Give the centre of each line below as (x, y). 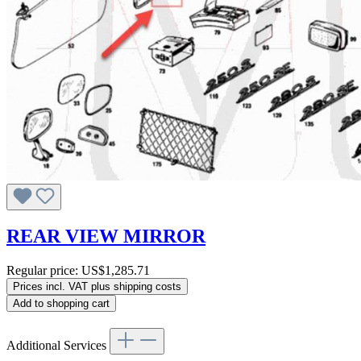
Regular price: (44, 271)
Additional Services (58, 346)
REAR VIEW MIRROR (106, 237)
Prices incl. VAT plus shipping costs (97, 287)
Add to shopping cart (61, 304)
